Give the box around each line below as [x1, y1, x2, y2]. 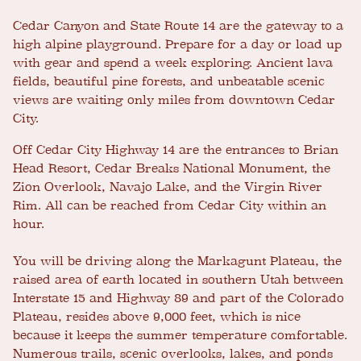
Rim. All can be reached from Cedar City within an [13, 198, 326, 214]
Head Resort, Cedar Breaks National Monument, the [13, 161, 330, 176]
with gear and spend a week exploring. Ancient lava [13, 56, 333, 71]
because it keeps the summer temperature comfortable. [13, 328, 347, 343]
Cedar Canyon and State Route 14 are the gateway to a [13, 19, 343, 34]
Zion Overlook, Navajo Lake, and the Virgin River [13, 180, 322, 195]
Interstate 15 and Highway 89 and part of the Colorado [13, 291, 344, 306]
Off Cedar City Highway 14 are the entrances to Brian [13, 143, 338, 158]
